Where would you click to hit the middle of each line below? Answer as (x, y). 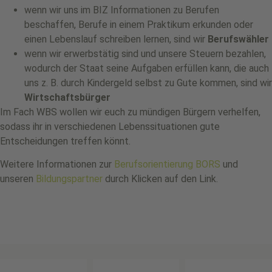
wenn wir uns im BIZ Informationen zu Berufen (122, 10)
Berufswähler (238, 39)
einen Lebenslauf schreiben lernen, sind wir (116, 39)
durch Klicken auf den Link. (160, 179)
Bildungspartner (69, 179)
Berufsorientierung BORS (167, 165)
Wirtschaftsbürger (67, 97)
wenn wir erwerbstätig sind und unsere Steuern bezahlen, (145, 53)
